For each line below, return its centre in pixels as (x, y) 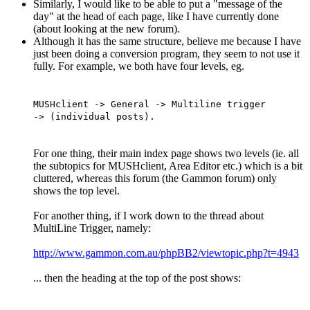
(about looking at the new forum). (107, 28)
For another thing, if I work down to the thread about (148, 215)
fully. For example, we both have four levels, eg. (139, 66)
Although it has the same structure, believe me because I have (167, 41)
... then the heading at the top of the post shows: (137, 277)
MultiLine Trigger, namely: (92, 228)
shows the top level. (76, 190)
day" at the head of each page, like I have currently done (156, 16)
